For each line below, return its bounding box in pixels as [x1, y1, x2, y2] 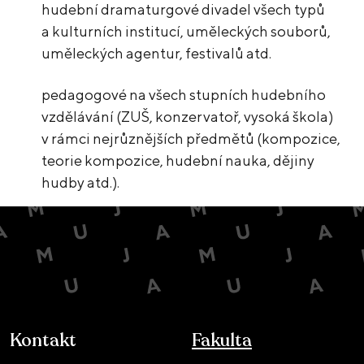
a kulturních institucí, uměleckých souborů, [41, 22, 331, 40]
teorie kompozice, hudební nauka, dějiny [41, 151, 315, 169]
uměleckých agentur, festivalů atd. [41, 44, 272, 62]
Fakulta [192, 327, 252, 353]
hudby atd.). [41, 173, 120, 191]
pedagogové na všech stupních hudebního [41, 85, 327, 103]
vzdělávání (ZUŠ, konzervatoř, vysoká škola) [41, 107, 334, 125]
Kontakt [10, 327, 76, 353]
